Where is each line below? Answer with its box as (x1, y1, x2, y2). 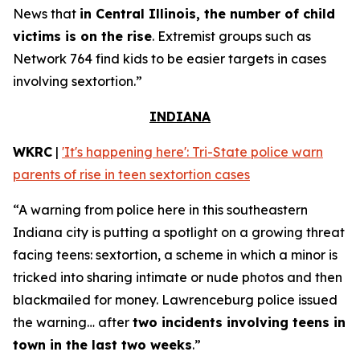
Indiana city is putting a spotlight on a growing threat (13, 224, 345, 240)
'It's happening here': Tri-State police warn (62, 144, 323, 160)
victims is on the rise (13, 28, 152, 44)
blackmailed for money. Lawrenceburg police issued (13, 292, 337, 308)
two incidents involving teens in (133, 314, 346, 330)
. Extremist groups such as (152, 28, 311, 44)
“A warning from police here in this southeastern (13, 202, 308, 218)
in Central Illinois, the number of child (80, 6, 335, 22)
